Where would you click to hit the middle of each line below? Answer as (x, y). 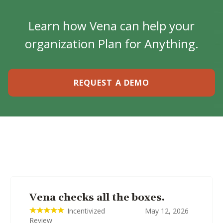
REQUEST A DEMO (111, 83)
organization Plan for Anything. (111, 44)
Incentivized (86, 211)
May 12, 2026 (167, 211)
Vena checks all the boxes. (97, 198)
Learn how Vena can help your (111, 26)
